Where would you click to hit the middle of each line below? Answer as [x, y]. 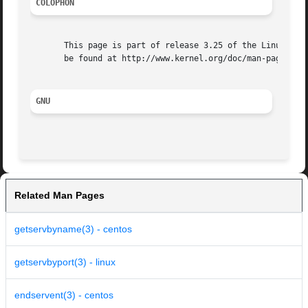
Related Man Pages [59, 196]
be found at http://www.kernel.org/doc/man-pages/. [165, 59]
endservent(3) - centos [64, 295]
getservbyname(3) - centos [73, 229]
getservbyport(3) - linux [65, 262]
